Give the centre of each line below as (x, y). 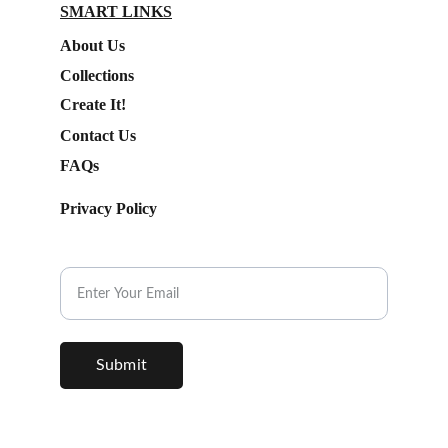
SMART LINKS (116, 11)
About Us (92, 45)
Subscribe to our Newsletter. (160, 255)
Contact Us (98, 135)
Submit (121, 365)
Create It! (93, 104)
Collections (97, 75)
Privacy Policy (108, 208)
